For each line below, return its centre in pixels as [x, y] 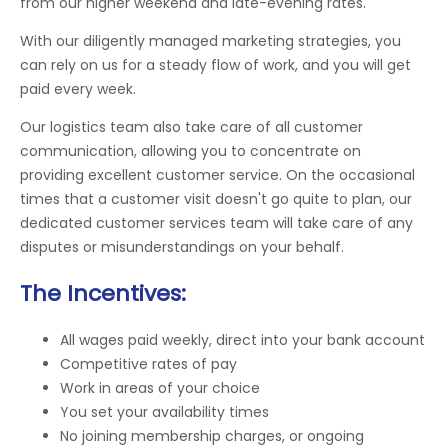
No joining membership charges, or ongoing [212, 435]
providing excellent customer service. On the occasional [217, 175]
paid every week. [78, 89]
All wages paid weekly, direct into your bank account [242, 339]
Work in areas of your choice [160, 387]
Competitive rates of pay [148, 363]
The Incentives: [103, 293]
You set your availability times [164, 411]
